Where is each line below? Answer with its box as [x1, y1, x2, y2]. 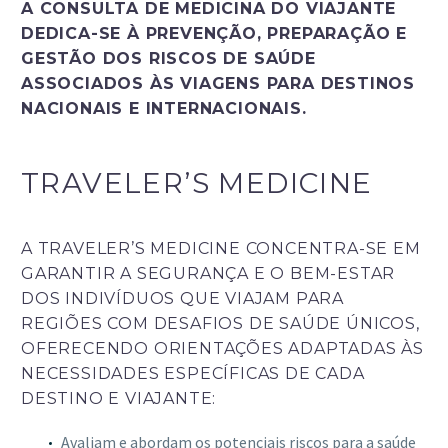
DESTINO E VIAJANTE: [21, 389, 217, 409]
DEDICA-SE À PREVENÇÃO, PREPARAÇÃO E [21, 24, 407, 44]
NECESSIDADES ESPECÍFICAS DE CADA [21, 364, 365, 384]
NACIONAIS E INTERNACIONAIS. [21, 99, 307, 119]
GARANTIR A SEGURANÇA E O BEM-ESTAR [21, 264, 396, 284]
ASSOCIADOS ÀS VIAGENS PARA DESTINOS [21, 74, 415, 94]
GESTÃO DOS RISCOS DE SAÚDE [21, 49, 316, 69]
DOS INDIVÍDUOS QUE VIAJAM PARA [21, 289, 344, 309]
